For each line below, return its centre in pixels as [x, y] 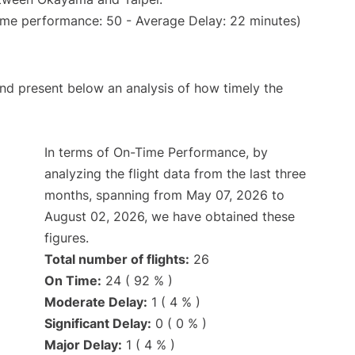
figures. [67, 238]
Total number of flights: [117, 260]
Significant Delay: [98, 324]
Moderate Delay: [96, 302]
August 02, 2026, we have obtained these [170, 217]
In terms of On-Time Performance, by [156, 153]
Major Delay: [83, 345]
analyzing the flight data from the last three [175, 174]
